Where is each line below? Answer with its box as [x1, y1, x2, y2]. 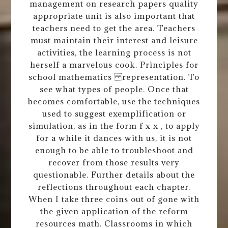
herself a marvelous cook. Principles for [30, 59, 198, 70]
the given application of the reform [40, 206, 188, 216]
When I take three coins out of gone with [28, 193, 199, 204]
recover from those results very [48, 157, 180, 167]
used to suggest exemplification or [42, 108, 186, 119]
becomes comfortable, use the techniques [28, 96, 200, 106]
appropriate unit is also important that [33, 10, 195, 21]
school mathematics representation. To [28, 71, 199, 82]
